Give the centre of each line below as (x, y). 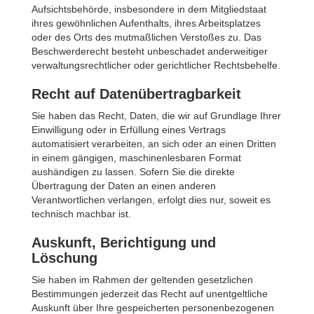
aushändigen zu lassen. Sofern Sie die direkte (133, 172)
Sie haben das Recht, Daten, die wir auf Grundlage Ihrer (156, 116)
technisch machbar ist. (81, 214)
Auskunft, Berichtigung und (124, 243)
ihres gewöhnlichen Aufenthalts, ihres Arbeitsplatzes (146, 23)
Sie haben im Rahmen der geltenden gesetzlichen (142, 280)
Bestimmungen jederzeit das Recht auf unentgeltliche (150, 294)
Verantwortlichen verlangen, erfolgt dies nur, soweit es (151, 200)
